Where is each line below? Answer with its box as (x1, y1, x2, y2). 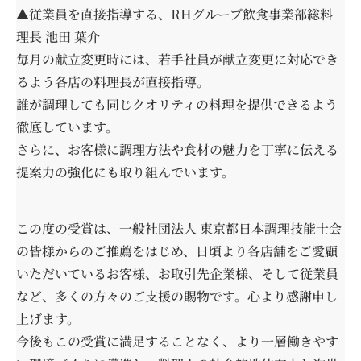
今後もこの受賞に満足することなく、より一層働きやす (16, 332, 338, 351)
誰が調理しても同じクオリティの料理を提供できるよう (16, 94, 338, 114)
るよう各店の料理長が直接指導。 (16, 72, 210, 91)
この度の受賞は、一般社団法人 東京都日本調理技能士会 (16, 219, 342, 239)
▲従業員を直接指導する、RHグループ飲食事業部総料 (16, 4, 333, 23)
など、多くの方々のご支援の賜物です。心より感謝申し (16, 287, 338, 306)
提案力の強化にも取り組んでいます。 (16, 162, 234, 181)
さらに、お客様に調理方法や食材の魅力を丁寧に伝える (16, 139, 338, 159)
